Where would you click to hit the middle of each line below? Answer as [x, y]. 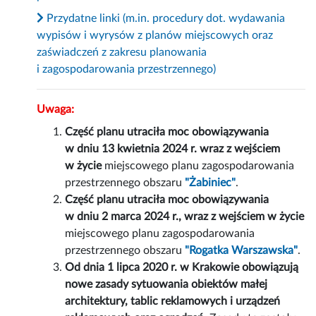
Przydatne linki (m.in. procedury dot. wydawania [165, 19]
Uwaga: [56, 110]
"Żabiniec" [211, 183]
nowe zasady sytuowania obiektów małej [166, 285]
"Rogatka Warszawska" [242, 251]
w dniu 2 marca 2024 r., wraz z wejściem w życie [185, 217]
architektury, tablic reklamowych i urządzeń [173, 302]
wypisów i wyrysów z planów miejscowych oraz [155, 36]
